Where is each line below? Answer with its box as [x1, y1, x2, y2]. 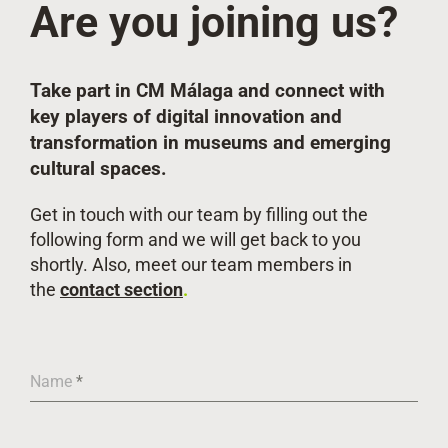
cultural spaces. [29, 157, 167, 180]
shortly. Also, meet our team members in [29, 253, 352, 275]
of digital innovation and [132, 105, 342, 128]
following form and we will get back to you [29, 228, 361, 250]
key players [29, 105, 133, 128]
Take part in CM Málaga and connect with [29, 79, 385, 102]
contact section [59, 278, 183, 300]
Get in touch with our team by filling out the [29, 203, 368, 225]
